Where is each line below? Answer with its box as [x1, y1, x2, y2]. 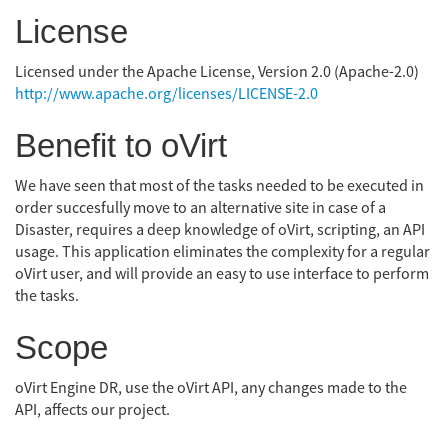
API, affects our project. [15, 399, 170, 420]
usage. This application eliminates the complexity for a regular [15, 241, 430, 262]
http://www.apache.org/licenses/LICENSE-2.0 [15, 83, 318, 104]
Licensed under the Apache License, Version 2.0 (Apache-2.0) [15, 61, 419, 82]
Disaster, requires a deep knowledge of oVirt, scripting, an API [15, 219, 425, 240]
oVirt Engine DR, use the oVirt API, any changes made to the [15, 377, 407, 398]
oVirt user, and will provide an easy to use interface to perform [15, 263, 429, 284]
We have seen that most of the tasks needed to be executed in [15, 175, 424, 196]
